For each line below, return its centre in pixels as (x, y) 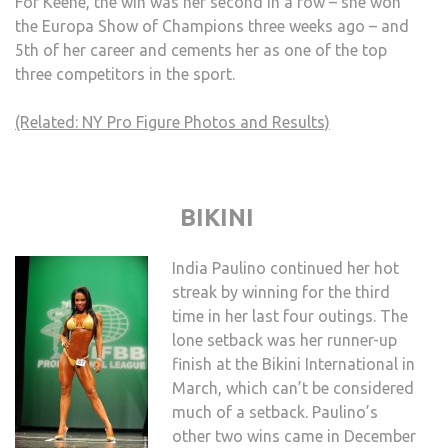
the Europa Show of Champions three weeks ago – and (212, 26)
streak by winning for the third (281, 292)
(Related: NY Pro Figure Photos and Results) (172, 122)
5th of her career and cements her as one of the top (201, 50)
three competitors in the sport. (125, 74)
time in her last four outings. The (290, 316)
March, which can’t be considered (293, 388)
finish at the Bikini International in (293, 364)
